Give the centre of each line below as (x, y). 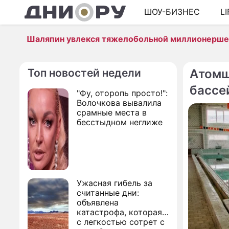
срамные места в (112, 112)
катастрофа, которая (119, 212)
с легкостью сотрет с (121, 222)
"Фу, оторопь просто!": (122, 93)
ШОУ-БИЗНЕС (172, 12)
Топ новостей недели (84, 73)
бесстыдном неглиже (120, 122)
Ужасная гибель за (114, 183)
